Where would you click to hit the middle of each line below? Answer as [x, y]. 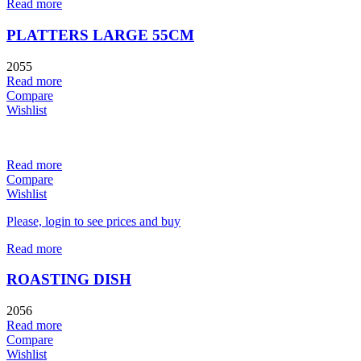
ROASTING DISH [69, 280]
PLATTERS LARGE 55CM [100, 35]
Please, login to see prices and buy [93, 221]
